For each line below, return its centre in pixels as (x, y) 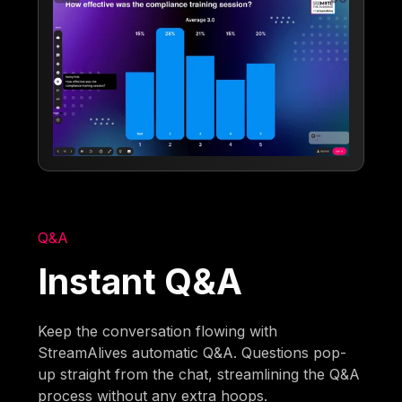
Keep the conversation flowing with (158, 332)
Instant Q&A (140, 282)
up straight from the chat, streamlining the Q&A (199, 375)
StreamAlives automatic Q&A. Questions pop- (192, 353)
